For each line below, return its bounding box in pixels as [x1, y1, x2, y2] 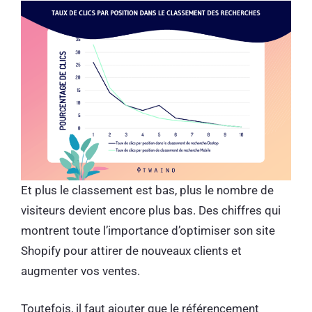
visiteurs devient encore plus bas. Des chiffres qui [21, 203, 281, 217]
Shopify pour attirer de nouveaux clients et [21, 243, 242, 258]
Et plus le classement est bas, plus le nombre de [21, 182, 274, 197]
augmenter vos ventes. [21, 263, 143, 278]
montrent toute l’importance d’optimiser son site [21, 223, 275, 237]
